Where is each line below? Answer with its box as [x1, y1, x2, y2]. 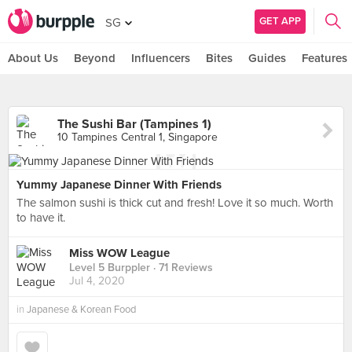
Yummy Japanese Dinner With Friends [16, 178, 222, 192]
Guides [248, 51, 286, 65]
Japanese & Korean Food [27, 303, 136, 316]
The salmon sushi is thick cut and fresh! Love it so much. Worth [16, 196, 333, 210]
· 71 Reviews [150, 261, 213, 275]
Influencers [131, 51, 190, 65]
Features [302, 51, 347, 65]
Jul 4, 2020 [69, 274, 125, 288]
